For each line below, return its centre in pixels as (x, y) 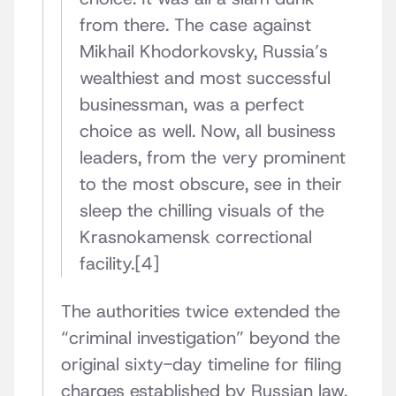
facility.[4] (120, 264)
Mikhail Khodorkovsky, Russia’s (204, 52)
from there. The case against (195, 25)
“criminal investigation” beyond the (201, 338)
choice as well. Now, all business (208, 131)
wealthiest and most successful (205, 78)
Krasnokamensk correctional (196, 237)
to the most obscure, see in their (211, 184)
